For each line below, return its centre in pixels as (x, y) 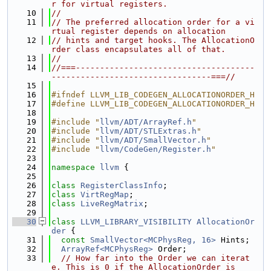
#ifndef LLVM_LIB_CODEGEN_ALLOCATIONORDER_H (153, 95)
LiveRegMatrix (112, 204)
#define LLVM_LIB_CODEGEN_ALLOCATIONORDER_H (153, 104)
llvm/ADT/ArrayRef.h (146, 122)
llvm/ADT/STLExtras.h (148, 131)
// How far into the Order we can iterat (155, 258)
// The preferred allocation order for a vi (153, 22)
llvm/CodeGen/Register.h (155, 149)
